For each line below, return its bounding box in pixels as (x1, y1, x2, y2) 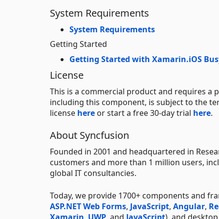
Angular (173, 200, 205, 212)
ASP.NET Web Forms (50, 200, 126, 212)
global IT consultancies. (50, 167, 136, 178)
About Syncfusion (50, 128, 129, 142)
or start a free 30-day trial (95, 107, 193, 118)
